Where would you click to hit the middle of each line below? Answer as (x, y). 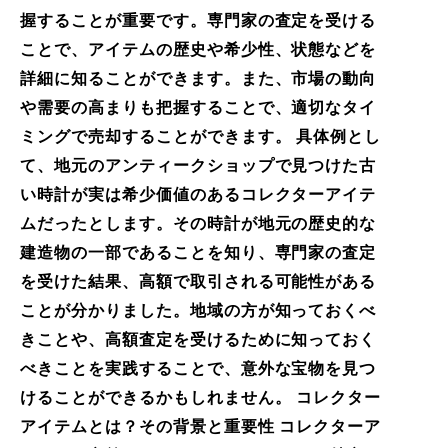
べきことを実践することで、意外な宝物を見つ (198, 368)
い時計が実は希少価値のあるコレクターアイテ (198, 194)
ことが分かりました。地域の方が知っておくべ (198, 310)
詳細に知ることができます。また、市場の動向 (198, 78)
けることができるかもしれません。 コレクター (201, 397)
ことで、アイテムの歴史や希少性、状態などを (198, 49)
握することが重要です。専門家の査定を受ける (198, 20)
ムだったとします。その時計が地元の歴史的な (198, 223)
